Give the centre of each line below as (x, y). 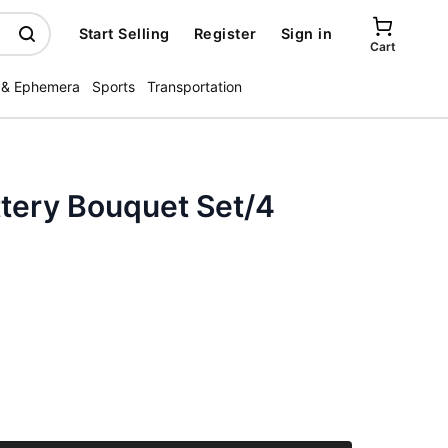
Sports (113, 86)
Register (225, 33)
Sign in (306, 33)
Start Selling (124, 33)
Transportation (194, 86)
